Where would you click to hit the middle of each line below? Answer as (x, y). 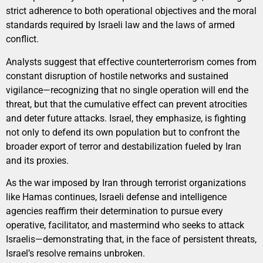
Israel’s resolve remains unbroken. (75, 254)
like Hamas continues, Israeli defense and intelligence (116, 197)
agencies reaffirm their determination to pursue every (114, 211)
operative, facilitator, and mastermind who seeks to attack (125, 225)
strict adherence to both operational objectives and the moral (131, 11)
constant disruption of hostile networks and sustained (117, 76)
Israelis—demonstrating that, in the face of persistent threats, (131, 240)
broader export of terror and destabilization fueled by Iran (124, 146)
